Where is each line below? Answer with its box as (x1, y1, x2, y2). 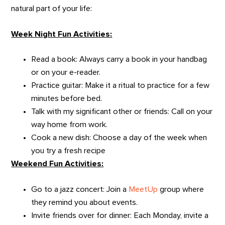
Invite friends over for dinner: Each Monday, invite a (31, 211, 209, 220)
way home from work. (31, 121, 108, 129)
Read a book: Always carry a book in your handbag (31, 55, 207, 64)
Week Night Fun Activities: (11, 30, 113, 38)
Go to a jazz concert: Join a (31, 185, 129, 194)
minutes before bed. (31, 94, 102, 103)
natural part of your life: (11, 5, 92, 13)
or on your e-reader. (31, 68, 101, 77)
